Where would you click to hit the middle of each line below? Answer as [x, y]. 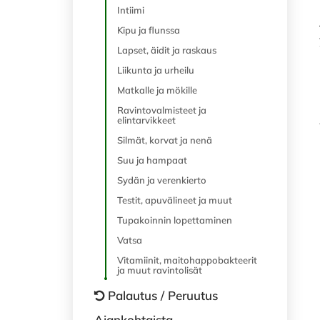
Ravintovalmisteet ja [162, 110]
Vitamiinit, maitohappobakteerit [187, 260]
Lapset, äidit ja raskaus [167, 50]
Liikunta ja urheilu [156, 70]
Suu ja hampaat [152, 160]
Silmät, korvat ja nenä [165, 140]
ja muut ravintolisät [160, 270]
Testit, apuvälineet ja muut [175, 200]
